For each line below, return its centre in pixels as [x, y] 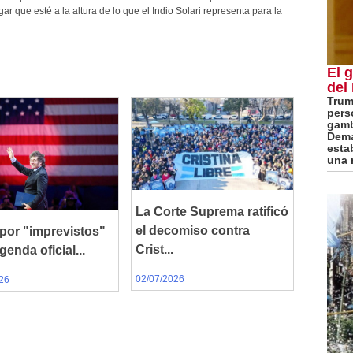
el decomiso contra [193, 231]
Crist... [154, 250]
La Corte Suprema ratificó [212, 212]
